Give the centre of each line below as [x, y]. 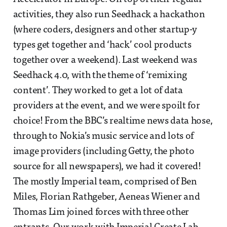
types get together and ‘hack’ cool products [102, 46]
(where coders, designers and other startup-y [105, 30]
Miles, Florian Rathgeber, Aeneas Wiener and [106, 198]
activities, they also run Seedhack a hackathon [109, 15]
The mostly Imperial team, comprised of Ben [105, 182]
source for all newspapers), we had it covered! [107, 167]
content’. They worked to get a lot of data [98, 91]
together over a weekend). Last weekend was [105, 61]
